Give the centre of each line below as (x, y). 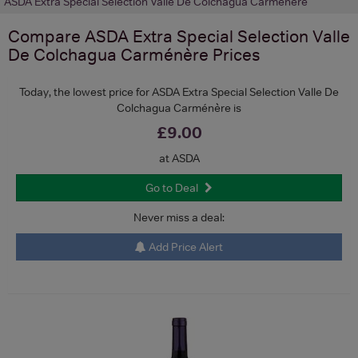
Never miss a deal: (179, 217)
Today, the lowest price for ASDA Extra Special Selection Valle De (179, 91)
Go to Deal (172, 187)
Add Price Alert (185, 247)
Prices (235, 54)
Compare (46, 36)
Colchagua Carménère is (179, 107)
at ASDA (179, 158)
